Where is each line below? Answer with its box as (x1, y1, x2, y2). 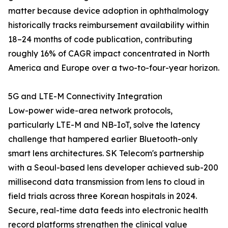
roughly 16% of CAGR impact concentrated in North (8, 48, 210, 59)
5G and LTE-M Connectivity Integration (8, 91, 162, 102)
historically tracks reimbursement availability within (8, 20, 209, 31)
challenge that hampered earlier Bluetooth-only (8, 134, 197, 145)
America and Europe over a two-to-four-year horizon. (8, 63, 219, 73)
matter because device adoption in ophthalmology (8, 6, 209, 16)
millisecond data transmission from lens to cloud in (8, 177, 205, 187)
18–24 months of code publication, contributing (8, 34, 192, 45)
